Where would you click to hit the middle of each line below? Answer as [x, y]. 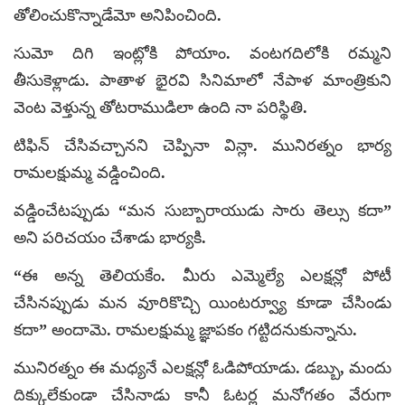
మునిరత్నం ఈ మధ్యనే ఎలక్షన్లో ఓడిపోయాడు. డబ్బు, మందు [202, 367]
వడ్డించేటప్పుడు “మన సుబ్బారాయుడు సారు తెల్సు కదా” [202, 210]
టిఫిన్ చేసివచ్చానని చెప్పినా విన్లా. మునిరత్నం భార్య [202, 145]
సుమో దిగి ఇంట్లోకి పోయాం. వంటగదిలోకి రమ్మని [202, 53]
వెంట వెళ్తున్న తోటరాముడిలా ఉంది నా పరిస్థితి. [160, 107]
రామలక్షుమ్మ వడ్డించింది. [89, 172]
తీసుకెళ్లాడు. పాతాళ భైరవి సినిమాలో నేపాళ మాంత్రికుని [202, 80]
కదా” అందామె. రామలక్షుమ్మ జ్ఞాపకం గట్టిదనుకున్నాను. [185, 330]
